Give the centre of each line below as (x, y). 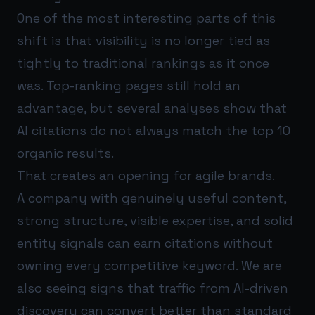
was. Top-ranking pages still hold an (129, 86)
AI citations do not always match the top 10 (154, 131)
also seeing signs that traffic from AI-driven (153, 288)
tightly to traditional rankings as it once (143, 63)
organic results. (65, 153)
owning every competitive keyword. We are (149, 266)
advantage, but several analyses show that (152, 108)
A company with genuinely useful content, (152, 198)
